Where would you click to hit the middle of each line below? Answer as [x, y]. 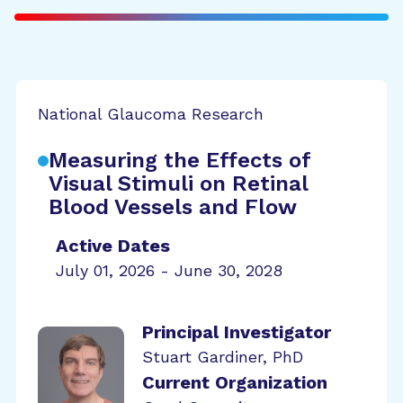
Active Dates [113, 246]
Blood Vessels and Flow [173, 207]
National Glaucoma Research [151, 114]
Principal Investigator [237, 332]
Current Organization [235, 382]
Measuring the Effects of [179, 160]
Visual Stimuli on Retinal [178, 184]
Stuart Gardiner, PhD [223, 357]
